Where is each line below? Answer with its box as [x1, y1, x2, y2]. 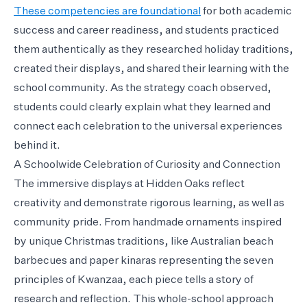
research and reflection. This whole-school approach [14, 294, 273, 306]
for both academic [201, 6, 292, 18]
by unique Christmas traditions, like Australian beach [14, 236, 273, 248]
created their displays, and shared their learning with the [14, 64, 289, 75]
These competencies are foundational [14, 6, 201, 18]
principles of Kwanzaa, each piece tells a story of [14, 275, 254, 286]
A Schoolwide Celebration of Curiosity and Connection [14, 160, 280, 171]
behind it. [14, 140, 60, 152]
